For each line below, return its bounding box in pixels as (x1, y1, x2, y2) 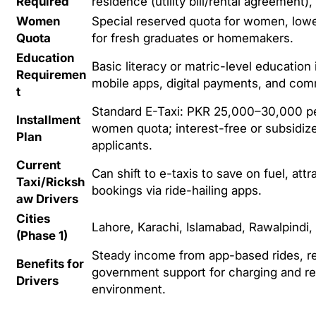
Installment (16, 113, 80, 128)
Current (16, 158, 61, 173)
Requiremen (16, 68, 86, 83)
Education (16, 51, 74, 66)
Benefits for (16, 257, 84, 272)
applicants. (92, 138, 152, 153)
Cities (16, 212, 50, 226)
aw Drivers (16, 192, 78, 207)
